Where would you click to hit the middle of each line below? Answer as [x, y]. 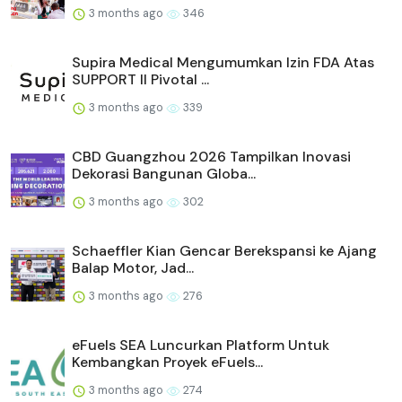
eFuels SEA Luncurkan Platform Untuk [201, 345]
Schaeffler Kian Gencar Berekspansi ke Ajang [224, 250]
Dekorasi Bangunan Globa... [164, 173]
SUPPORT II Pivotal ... [140, 79]
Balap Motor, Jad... [133, 267]
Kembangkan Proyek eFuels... [167, 362]
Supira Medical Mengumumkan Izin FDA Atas [223, 62]
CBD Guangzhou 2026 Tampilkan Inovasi [211, 156]
